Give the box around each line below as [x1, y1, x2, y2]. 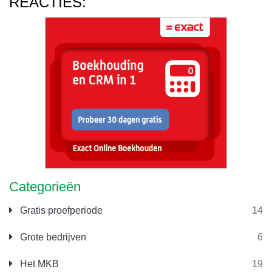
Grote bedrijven [18, 231, 86, 242]
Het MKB [18, 258, 59, 269]
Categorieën [9, 178, 81, 194]
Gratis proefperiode [18, 205, 103, 216]
